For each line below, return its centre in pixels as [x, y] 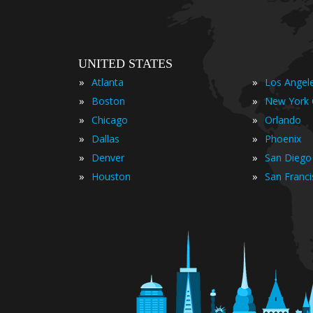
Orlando [283, 120]
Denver [108, 158]
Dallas [105, 139]
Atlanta [108, 82]
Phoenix [283, 139]
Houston [111, 177]
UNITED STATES [125, 64]
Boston [108, 101]
